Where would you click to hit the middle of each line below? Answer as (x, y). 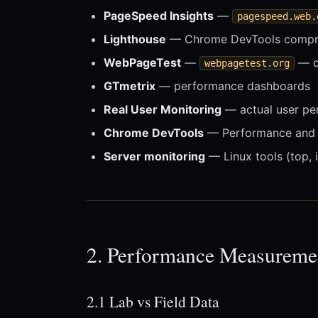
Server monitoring (154, 157)
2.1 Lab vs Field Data (153, 302)
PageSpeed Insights (159, 16)
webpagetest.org (247, 64)
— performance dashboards (233, 86)
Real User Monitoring (163, 110)
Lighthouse (135, 39)
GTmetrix (130, 86)
